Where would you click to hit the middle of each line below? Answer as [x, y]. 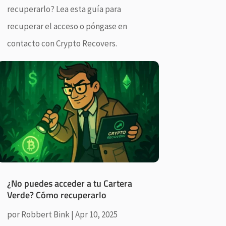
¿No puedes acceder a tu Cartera [69, 183]
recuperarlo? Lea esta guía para [64, 9]
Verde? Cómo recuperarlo [56, 195]
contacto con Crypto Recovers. [62, 44]
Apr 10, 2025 [96, 214]
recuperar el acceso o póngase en [67, 26]
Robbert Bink [45, 214]
